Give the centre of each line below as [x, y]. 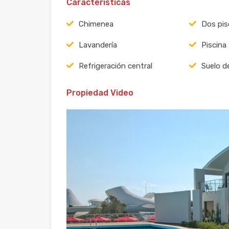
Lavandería [98, 45]
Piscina [214, 45]
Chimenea [96, 24]
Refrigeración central [116, 66]
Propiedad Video [100, 93]
